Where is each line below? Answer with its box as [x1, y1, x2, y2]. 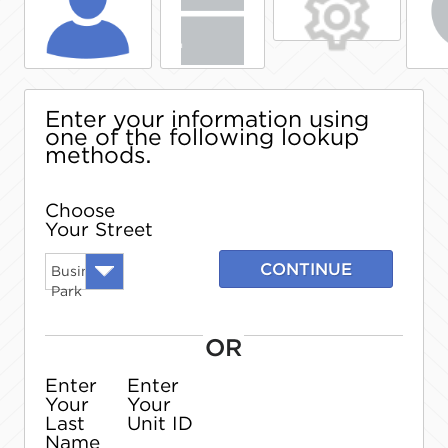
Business [51, 263, 112, 279]
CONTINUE [260, 259, 352, 279]
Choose [45, 199, 115, 222]
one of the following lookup [45, 123, 359, 151]
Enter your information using [45, 105, 369, 133]
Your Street [45, 218, 153, 241]
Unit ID [127, 412, 193, 435]
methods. [45, 141, 152, 169]
